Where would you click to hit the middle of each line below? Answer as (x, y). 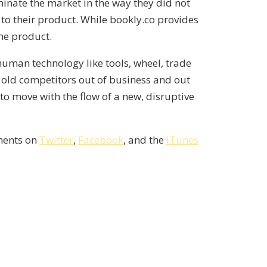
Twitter (56, 140)
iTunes (182, 140)
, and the (145, 140)
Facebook (101, 140)
